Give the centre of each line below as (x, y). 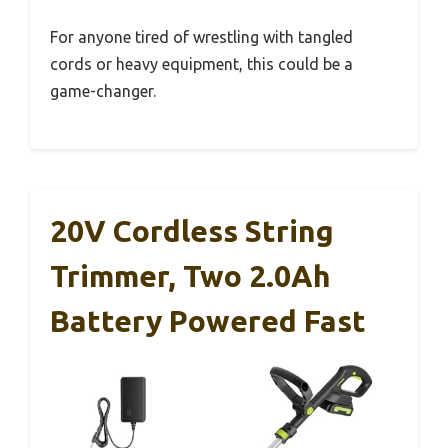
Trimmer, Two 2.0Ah (190, 275)
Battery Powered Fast (208, 320)
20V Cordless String (192, 230)
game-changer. (103, 90)
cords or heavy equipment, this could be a (201, 63)
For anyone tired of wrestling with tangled (201, 36)
